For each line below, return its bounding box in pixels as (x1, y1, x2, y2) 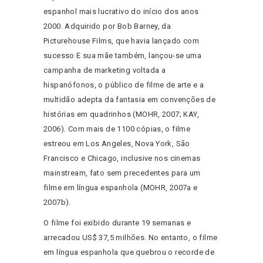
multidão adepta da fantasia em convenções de (43, 95, 216, 104)
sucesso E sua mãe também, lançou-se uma (43, 51, 202, 60)
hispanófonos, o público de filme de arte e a (43, 80, 204, 90)
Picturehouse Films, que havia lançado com (43, 36, 199, 46)
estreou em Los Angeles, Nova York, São (43, 139, 190, 149)
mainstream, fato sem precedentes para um (43, 168, 201, 178)
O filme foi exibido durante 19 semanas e (43, 218, 191, 228)
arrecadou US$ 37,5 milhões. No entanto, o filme (43, 233, 218, 242)
